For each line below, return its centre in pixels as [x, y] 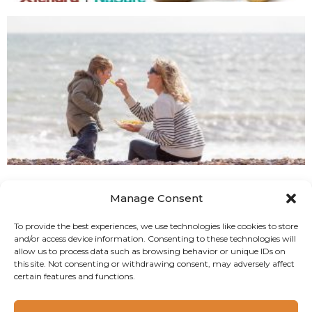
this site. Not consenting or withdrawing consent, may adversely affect [154, 264]
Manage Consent [156, 198]
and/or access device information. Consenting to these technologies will [155, 239]
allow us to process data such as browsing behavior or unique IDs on [150, 251]
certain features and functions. [75, 276]
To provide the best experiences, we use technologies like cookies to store [156, 226]
